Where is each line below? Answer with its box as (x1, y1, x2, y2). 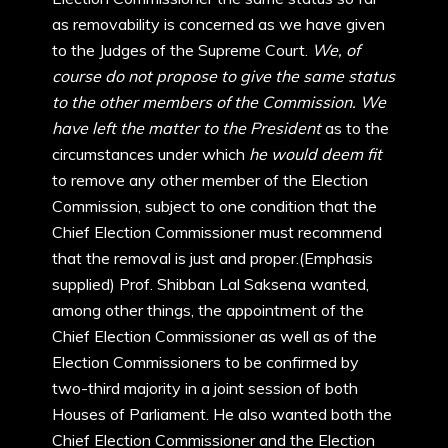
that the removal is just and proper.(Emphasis (52, 248, 373, 268)
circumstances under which (52, 144, 249, 164)
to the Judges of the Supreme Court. (52, 40, 312, 60)
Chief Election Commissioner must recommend (52, 222, 382, 242)
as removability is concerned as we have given (52, 14, 385, 34)
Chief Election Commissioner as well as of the (52, 326, 377, 346)
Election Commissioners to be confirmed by (52, 352, 359, 372)
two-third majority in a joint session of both (52, 378, 358, 398)
